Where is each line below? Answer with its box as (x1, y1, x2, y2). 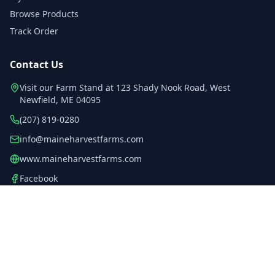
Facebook (20, 172, 58, 184)
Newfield (20, 94, 56, 106)
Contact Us (10, 58, 63, 71)
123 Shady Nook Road (116, 82, 205, 93)
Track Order (10, 25, 58, 37)
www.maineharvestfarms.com (20, 153, 142, 165)
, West (205, 82, 230, 93)
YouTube (20, 212, 55, 223)
